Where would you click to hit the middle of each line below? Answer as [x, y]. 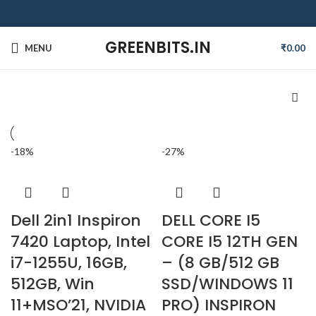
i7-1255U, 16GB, [69, 263]
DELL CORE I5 [211, 220]
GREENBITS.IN [158, 48]
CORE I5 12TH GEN [230, 242]
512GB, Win [53, 284]
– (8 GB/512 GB [220, 263]
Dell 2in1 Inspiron [76, 220]
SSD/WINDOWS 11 [227, 284]
